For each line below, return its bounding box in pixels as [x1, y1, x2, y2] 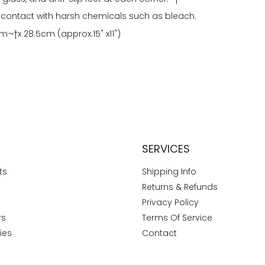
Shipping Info [141, 166, 196, 178]
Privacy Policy [141, 196, 199, 209]
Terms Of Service [141, 212, 212, 224]
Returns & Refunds [141, 181, 218, 193]
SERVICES [141, 141, 190, 157]
